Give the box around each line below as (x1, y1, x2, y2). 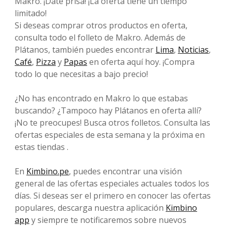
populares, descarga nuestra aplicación (15, 202, 166, 213)
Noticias (178, 44, 209, 55)
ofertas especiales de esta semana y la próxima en (15, 129, 205, 140)
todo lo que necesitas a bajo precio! (15, 68, 148, 80)
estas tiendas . (15, 141, 68, 153)
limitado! (15, 7, 47, 19)
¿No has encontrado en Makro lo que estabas (15, 92, 188, 104)
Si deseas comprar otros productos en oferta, (15, 19, 187, 31)
